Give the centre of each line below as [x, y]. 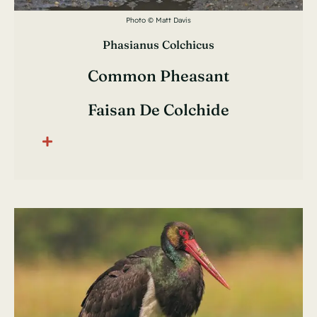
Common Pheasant [158, 76]
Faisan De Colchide [158, 110]
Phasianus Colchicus [158, 45]
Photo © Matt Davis [158, 21]
